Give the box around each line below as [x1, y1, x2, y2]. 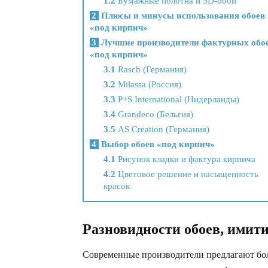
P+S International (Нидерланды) [115, 95, 239, 105]
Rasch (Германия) [115, 65, 187, 75]
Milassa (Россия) [115, 80, 181, 90]
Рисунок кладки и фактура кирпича [115, 154, 255, 165]
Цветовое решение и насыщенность [115, 169, 258, 179]
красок [103, 181, 130, 191]
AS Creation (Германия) [115, 124, 209, 135]
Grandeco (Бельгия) [115, 109, 193, 120]
